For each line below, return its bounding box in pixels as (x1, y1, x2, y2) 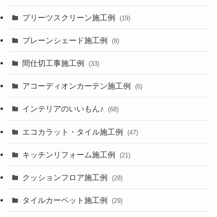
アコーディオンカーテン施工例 (22, 81, 133, 91)
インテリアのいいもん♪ (22, 104, 106, 113)
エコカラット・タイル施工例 (22, 127, 125, 136)
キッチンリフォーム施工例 (22, 150, 118, 159)
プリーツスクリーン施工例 (22, 13, 118, 22)
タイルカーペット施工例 (22, 196, 110, 205)
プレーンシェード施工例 (22, 35, 110, 45)
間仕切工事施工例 (22, 59, 87, 68)
